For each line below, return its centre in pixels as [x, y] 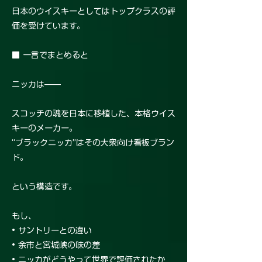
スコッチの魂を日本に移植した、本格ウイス [94, 114]
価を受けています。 [48, 26]
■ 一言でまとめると [50, 55]
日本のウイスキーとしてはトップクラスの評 [94, 11]
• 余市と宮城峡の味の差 [56, 245]
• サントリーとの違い [52, 231]
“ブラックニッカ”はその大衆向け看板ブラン [93, 143]
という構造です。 [44, 187]
